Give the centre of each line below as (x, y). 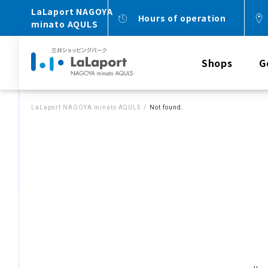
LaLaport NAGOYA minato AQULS (86, 107)
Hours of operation (182, 18)
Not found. (167, 107)
